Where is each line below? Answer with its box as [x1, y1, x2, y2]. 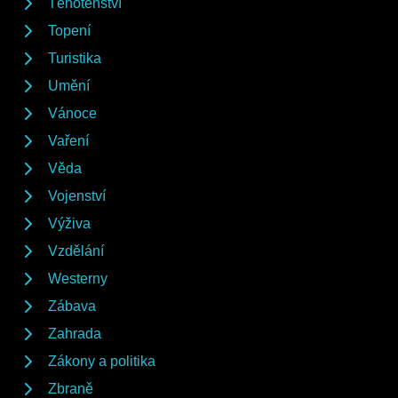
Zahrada [48, 326, 101, 341]
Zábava [48, 298, 96, 314]
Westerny [48, 271, 107, 286]
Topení [48, 23, 91, 38]
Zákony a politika [48, 354, 155, 369]
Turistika [48, 51, 101, 66]
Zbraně [48, 381, 93, 396]
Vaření [48, 133, 89, 148]
